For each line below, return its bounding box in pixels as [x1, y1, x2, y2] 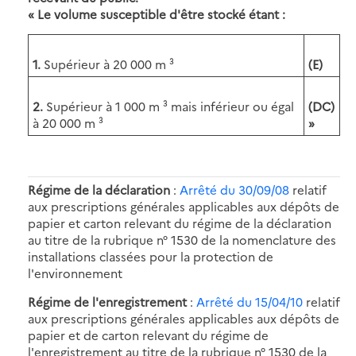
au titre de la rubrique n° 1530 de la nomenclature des [28, 230, 336, 248]
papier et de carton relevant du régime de [28, 326, 269, 343]
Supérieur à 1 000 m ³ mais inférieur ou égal [46, 97, 294, 114]
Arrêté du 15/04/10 [196, 292, 303, 310]
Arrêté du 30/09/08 [180, 180, 289, 198]
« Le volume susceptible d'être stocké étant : [28, 5, 285, 22]
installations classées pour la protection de [28, 247, 273, 265]
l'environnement [28, 264, 122, 281]
